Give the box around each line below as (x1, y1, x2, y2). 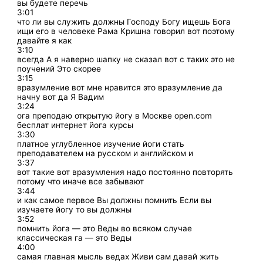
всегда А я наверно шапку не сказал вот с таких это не (17, 54, 235, 64)
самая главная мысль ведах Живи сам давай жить (17, 251, 220, 261)
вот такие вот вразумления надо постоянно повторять (17, 167, 234, 177)
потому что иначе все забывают (17, 176, 144, 186)
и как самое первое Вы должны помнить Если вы (17, 195, 212, 205)
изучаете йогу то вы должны (17, 204, 132, 214)
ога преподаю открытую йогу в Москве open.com (17, 110, 213, 120)
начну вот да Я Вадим (17, 92, 104, 102)
